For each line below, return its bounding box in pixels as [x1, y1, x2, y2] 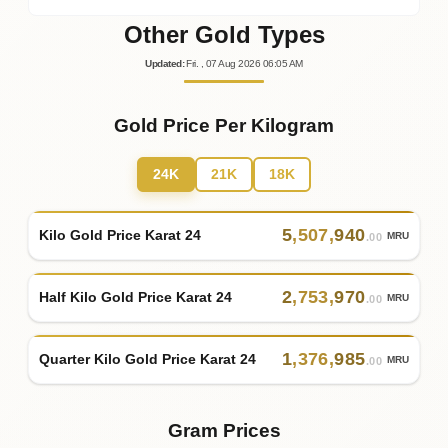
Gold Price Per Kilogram [114, 115, 334, 137]
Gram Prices [167, 420, 281, 442]
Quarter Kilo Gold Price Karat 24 [39, 350, 256, 367]
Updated [145, 58, 182, 70]
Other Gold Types [123, 21, 325, 49]
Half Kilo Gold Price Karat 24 [39, 288, 232, 305]
